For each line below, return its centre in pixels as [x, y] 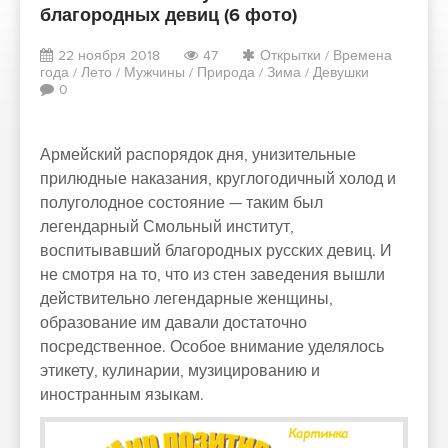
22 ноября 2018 [109, 55]
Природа [226, 72]
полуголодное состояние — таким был [181, 203]
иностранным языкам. [122, 395]
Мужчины [154, 72]
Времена [362, 55]
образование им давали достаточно [173, 323]
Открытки [290, 55]
